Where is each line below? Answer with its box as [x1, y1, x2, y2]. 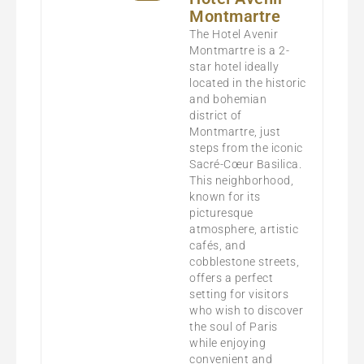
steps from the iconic [189, 141, 303, 154]
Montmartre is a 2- [189, 43, 290, 57]
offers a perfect [189, 271, 274, 284]
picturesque [189, 206, 253, 219]
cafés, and [189, 238, 246, 252]
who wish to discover [189, 303, 304, 317]
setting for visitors [189, 287, 289, 301]
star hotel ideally [189, 59, 279, 73]
